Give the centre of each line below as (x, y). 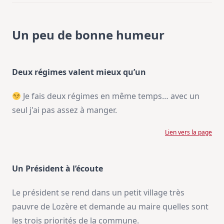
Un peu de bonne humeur (88, 35)
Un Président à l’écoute (57, 169)
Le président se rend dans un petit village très (98, 193)
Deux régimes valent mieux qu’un (79, 72)
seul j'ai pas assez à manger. (64, 110)
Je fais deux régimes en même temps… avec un (110, 96)
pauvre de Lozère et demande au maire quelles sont (110, 207)
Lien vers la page (188, 132)
